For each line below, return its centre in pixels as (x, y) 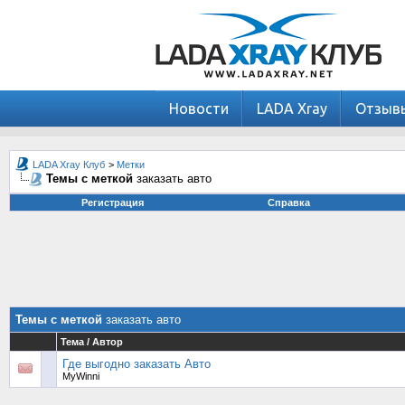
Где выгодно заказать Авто (137, 364)
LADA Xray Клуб (69, 165)
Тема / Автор (92, 342)
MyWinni (81, 376)
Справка (288, 202)
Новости (199, 108)
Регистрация (112, 202)
